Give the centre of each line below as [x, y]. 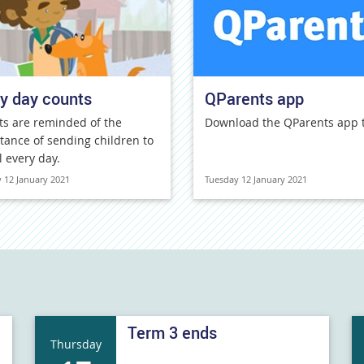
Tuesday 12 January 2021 [256, 179]
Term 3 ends [173, 333]
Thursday [76, 344]
